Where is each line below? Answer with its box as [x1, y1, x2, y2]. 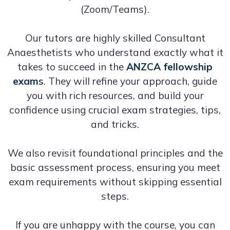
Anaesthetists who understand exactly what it [7, 46, 223, 59]
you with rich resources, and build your [26, 89, 204, 102]
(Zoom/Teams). [81, 3, 149, 15]
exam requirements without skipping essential [8, 175, 222, 188]
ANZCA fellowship [126, 60, 213, 73]
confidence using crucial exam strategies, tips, [9, 103, 221, 116]
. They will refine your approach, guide [44, 74, 217, 87]
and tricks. [91, 118, 139, 130]
